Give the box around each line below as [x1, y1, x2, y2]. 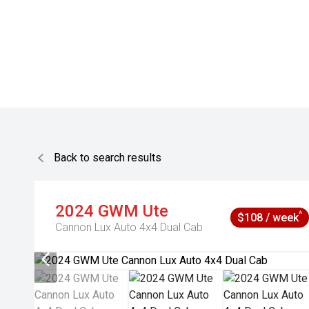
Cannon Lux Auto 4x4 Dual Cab [55, 221, 203, 234]
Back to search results [54, 151, 161, 164]
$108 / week [237, 211, 299, 224]
